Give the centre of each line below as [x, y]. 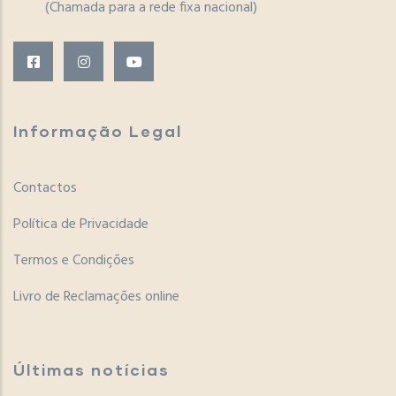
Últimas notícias [91, 370]
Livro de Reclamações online [96, 297]
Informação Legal [98, 131]
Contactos [45, 189]
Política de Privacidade [81, 225]
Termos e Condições [74, 261]
